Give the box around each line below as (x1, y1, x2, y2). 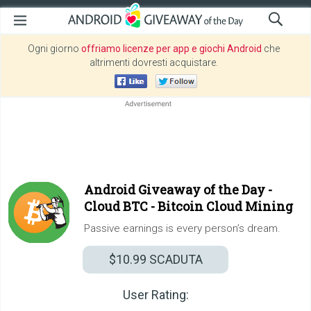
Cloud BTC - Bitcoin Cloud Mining (84, 198, 293, 215)
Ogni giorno (28, 43, 81, 54)
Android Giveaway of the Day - (84, 181, 272, 198)
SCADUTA (146, 252, 203, 267)
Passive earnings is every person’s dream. (84, 222, 280, 235)
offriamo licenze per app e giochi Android (81, 43, 262, 54)
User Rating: (122, 287, 189, 302)
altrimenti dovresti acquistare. (90, 57, 218, 68)
